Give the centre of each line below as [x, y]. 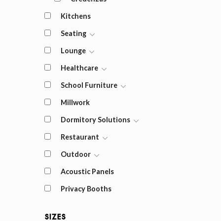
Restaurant [80, 137]
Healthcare [79, 68]
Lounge [73, 51]
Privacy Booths [86, 189]
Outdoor [75, 154]
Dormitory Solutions [95, 120]
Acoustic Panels [87, 171]
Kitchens [75, 16]
